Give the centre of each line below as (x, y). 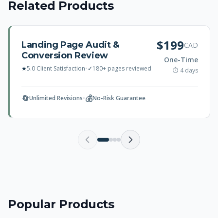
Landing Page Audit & (70, 45)
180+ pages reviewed (122, 68)
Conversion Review (65, 55)
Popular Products (61, 204)
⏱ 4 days (185, 70)
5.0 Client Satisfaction (56, 68)
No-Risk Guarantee (119, 98)
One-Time (181, 60)
